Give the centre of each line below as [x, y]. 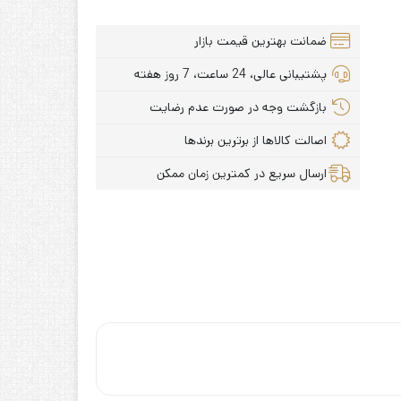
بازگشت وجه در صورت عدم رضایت [238, 107]
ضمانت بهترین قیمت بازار [260, 41]
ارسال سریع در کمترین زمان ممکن [241, 173]
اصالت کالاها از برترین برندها [255, 140]
